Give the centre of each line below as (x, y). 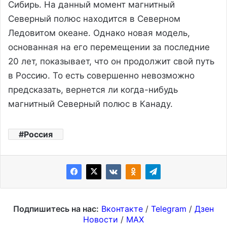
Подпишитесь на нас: (56, 209)
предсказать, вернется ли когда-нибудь (93, 89)
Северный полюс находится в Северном (94, 18)
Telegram (169, 209)
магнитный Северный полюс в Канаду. (90, 104)
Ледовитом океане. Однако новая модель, (99, 33)
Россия (38, 134)
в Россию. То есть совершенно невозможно (101, 75)
